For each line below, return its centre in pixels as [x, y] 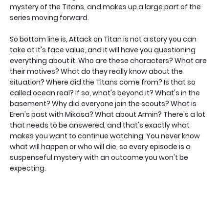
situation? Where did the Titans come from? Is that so [103, 82]
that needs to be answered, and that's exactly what [100, 125]
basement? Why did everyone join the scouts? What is [103, 104]
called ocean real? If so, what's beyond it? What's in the [105, 93]
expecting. [28, 168]
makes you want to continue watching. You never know [105, 136]
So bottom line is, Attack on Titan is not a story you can [103, 39]
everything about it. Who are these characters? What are [108, 61]
